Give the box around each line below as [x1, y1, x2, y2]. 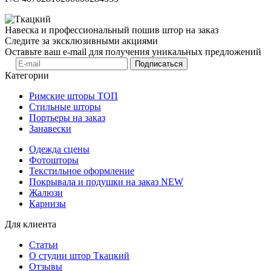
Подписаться [135, 59, 183, 68]
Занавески [29, 123, 71, 134]
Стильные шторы [29, 101, 101, 112]
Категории [5, 70, 49, 80]
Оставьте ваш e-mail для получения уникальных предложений [5, 46, 261, 57]
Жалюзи [29, 187, 63, 198]
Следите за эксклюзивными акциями [5, 35, 158, 46]
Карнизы [29, 198, 66, 209]
